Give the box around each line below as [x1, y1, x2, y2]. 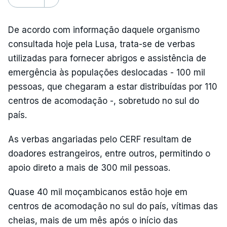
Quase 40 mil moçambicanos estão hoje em [8, 186, 187, 197]
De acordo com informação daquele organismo [8, 24, 200, 35]
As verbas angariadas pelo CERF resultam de [8, 134, 192, 144]
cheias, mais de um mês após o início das [8, 215, 178, 225]
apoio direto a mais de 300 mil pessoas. [8, 162, 170, 173]
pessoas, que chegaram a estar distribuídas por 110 [8, 81, 217, 92]
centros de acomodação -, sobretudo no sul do [8, 95, 199, 106]
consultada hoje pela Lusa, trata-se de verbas [8, 39, 195, 49]
